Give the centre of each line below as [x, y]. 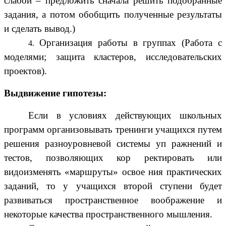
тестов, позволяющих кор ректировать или [113, 158]
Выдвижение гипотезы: [55, 93]
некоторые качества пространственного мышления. [108, 214]
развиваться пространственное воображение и [113, 200]
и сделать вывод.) [40, 29]
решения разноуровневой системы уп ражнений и [113, 144]
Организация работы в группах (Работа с [131, 43]
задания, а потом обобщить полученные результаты [113, 15]
